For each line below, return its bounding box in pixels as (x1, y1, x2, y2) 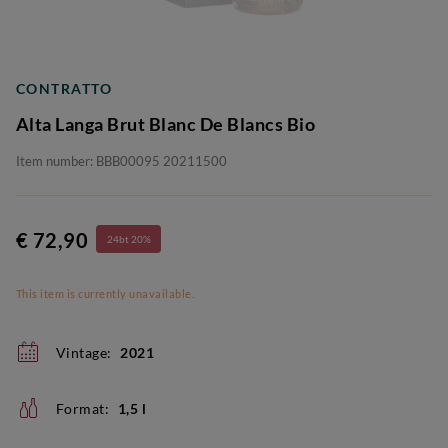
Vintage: (55, 343, 112, 361)
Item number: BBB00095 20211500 (16, 152, 227, 169)
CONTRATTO (16, 79, 113, 97)
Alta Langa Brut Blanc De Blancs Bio (16, 112, 316, 135)
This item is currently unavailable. (16, 286, 195, 300)
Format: (55, 399, 110, 417)
